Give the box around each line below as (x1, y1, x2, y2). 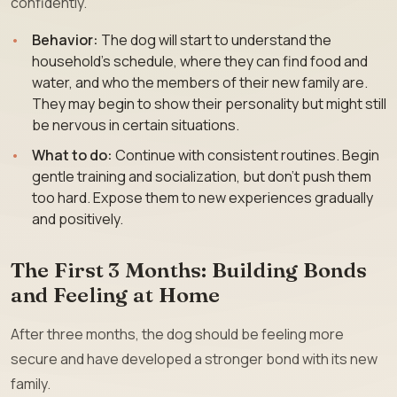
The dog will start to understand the (98, 30, 331, 51)
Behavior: (32, 30, 98, 51)
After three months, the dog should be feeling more (11, 323, 344, 344)
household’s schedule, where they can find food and (32, 51, 368, 72)
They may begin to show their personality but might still (32, 94, 386, 114)
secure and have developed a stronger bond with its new (11, 348, 378, 369)
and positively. (32, 208, 123, 229)
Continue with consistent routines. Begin (113, 144, 379, 165)
